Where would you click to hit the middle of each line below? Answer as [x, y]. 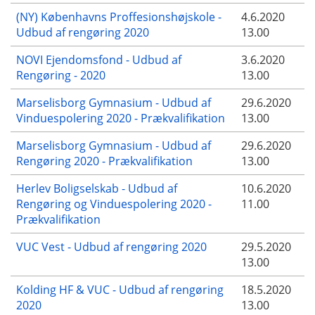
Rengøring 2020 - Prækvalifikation [104, 161]
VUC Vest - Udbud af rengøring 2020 [111, 246]
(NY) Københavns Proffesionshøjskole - [119, 17]
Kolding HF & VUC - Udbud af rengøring [120, 289]
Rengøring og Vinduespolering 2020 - [114, 204]
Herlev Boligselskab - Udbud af [97, 188]
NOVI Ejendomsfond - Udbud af [99, 59]
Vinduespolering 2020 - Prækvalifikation [121, 118]
